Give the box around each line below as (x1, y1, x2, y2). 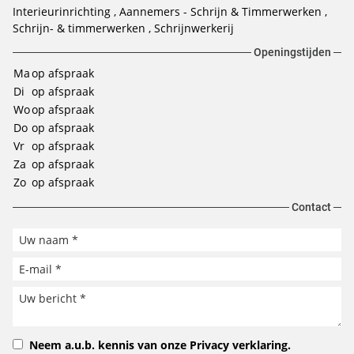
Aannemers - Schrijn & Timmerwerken (119, 4, 325, 19)
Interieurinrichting (13, 4, 114, 19)
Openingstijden (254, 46, 331, 58)
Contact (292, 201, 331, 213)
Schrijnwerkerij (154, 21, 234, 36)
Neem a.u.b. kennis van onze (29, 337, 190, 352)
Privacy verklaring (190, 337, 288, 352)
